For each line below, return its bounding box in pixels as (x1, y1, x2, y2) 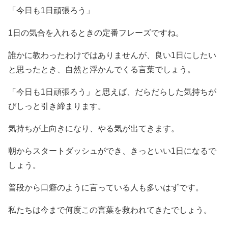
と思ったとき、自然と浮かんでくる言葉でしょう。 (8, 65, 195, 74)
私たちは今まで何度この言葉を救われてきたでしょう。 (8, 206, 212, 215)
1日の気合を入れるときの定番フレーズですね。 (8, 28, 184, 38)
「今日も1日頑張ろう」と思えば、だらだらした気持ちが (8, 88, 216, 97)
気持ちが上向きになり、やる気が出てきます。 (8, 124, 179, 133)
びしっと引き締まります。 (8, 102, 106, 111)
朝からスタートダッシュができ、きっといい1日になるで (8, 147, 216, 156)
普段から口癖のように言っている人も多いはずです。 (8, 183, 204, 192)
